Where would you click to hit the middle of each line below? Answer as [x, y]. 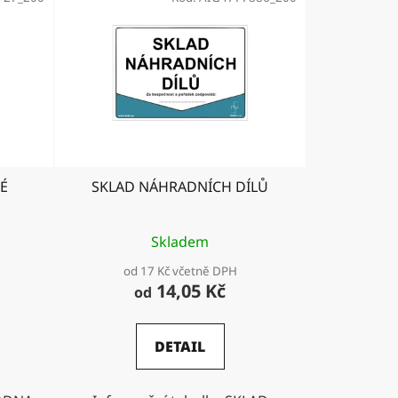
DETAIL [180, 347]
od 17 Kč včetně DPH [180, 271]
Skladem [180, 242]
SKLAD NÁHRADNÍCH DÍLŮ [180, 187]
